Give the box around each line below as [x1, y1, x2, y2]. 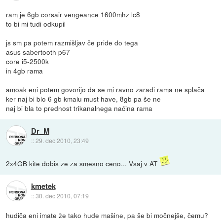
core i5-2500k [6, 56, 49, 67]
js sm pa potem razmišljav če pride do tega [6, 37, 139, 48]
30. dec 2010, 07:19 [35, 191, 89, 200]
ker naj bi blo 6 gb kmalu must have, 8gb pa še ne [6, 94, 161, 104]
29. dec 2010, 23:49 [35, 136, 89, 145]
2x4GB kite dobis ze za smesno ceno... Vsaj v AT [6, 158, 160, 169]
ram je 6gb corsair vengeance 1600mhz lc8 [6, 9, 141, 20]
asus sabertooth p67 [6, 47, 71, 57]
